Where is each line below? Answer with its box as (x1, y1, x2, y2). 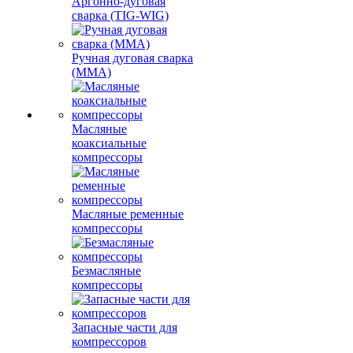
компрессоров (72, 335, 147, 348)
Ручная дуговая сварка (72, 51, 193, 65)
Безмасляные (72, 264, 141, 277)
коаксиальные (72, 136, 147, 150)
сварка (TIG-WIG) (72, 9, 169, 22)
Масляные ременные (72, 207, 184, 221)
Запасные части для (72, 321, 177, 334)
